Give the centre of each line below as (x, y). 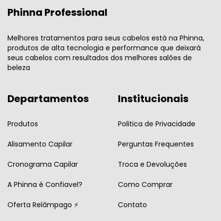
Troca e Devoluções (152, 165)
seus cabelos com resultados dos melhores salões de (100, 57)
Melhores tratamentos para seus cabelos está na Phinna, (106, 38)
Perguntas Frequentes (156, 144)
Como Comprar (145, 185)
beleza (19, 67)
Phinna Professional (57, 13)
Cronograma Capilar (43, 165)
